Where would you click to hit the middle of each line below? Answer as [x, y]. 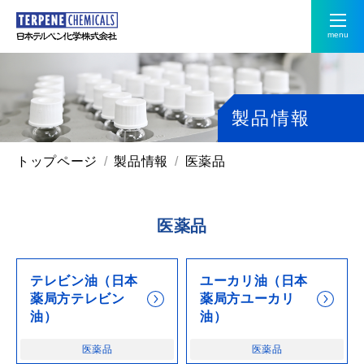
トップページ [57, 161]
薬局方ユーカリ [247, 298]
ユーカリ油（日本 [254, 280]
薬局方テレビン [78, 298]
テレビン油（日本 [84, 280]
